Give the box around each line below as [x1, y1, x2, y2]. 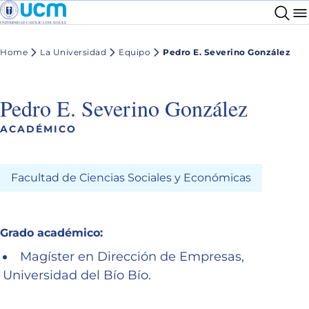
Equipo [119, 47, 150, 58]
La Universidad [40, 47, 106, 58]
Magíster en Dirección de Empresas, [20, 248, 244, 264]
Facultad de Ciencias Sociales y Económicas [11, 170, 251, 184]
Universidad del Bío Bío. [3, 267, 151, 283]
